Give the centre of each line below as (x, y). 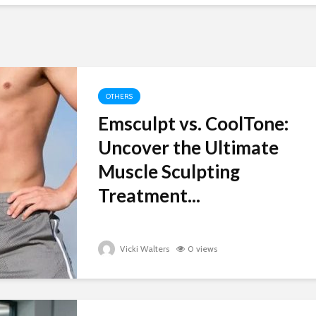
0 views (202, 249)
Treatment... (149, 195)
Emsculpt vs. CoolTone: (193, 123)
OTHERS (119, 96)
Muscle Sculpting (169, 171)
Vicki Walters (144, 249)
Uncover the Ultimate (188, 147)
